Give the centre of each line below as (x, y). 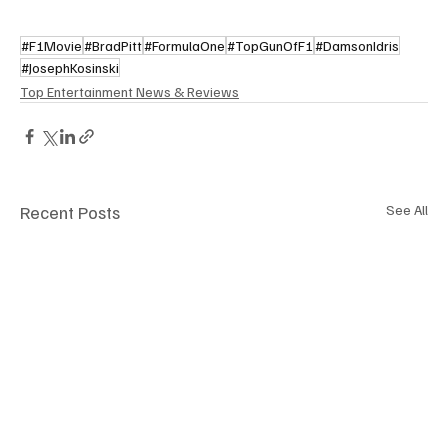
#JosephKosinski (70, 68)
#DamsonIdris (357, 46)
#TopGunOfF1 (270, 46)
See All (407, 210)
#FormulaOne (184, 46)
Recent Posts (70, 212)
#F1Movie (51, 46)
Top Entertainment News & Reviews (129, 92)
